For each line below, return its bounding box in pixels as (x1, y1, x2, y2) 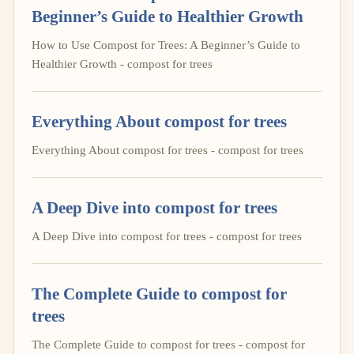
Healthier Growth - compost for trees (32, 57, 213, 70)
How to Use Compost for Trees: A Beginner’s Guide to (32, 38, 300, 51)
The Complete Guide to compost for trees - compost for (32, 337, 305, 351)
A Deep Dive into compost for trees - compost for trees (32, 229, 302, 243)
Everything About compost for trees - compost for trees (32, 143, 303, 156)
